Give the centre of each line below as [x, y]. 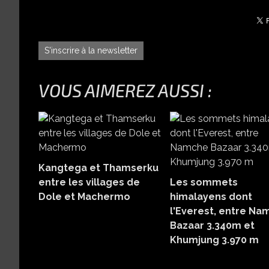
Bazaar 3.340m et [212, 225]
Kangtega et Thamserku [98, 168]
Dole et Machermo [84, 196]
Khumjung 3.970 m [214, 240]
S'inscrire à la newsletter [91, 50]
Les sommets [204, 182]
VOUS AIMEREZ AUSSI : [125, 90]
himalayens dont [211, 196]
